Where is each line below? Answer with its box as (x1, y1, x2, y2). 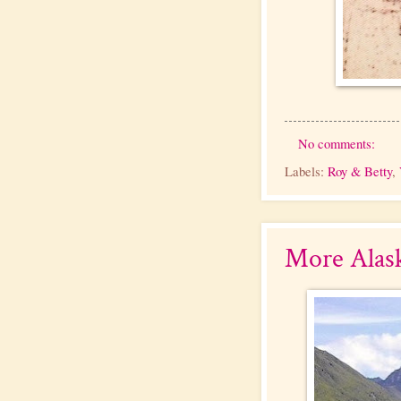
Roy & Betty (328, 161, 392, 180)
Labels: (285, 161, 328, 180)
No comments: (297, 134, 379, 153)
